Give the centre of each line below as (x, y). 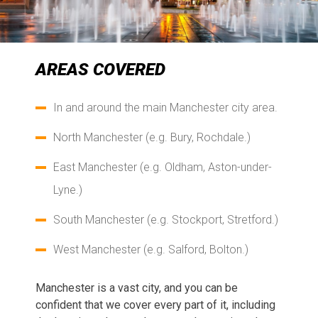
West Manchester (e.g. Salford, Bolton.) (151, 249)
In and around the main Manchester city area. (165, 107)
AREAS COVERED (100, 69)
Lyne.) (68, 190)
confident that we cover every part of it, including (155, 305)
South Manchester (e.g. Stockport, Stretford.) (166, 219)
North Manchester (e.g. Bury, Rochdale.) (152, 137)
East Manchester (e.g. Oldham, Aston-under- (163, 167)
